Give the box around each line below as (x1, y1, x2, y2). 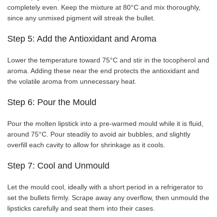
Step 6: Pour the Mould (7, 97, 96, 107)
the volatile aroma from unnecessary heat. (7, 77, 137, 85)
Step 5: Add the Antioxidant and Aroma (7, 33, 156, 44)
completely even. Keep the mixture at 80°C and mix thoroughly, (7, 3, 201, 11)
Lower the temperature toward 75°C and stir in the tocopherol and (7, 56, 209, 64)
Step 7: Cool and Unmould (7, 160, 109, 170)
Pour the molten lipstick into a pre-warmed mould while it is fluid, (7, 119, 203, 127)
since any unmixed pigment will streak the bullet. (7, 14, 155, 22)
